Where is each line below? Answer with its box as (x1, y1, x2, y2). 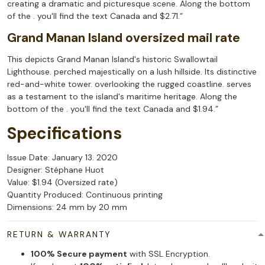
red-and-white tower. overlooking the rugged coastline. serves (7, 79, 251, 90)
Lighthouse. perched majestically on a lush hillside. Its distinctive (7, 66, 257, 77)
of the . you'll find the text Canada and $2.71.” (7, 11, 183, 22)
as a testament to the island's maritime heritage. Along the (7, 91, 237, 102)
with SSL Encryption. (127, 248, 210, 260)
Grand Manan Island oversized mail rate (7, 30, 240, 47)
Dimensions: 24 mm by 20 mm (7, 202, 127, 213)
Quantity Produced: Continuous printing (7, 189, 163, 201)
